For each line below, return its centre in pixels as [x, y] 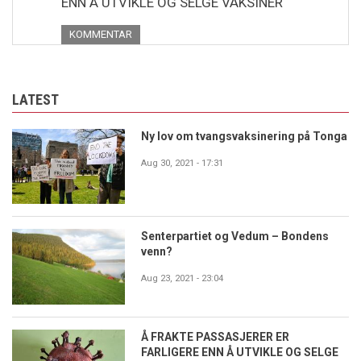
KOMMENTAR [101, 35]
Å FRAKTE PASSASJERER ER [215, 336]
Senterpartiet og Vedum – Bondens [235, 237]
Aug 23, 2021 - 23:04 [182, 279]
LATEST [35, 100]
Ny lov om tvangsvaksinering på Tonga [244, 137]
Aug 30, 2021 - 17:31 [182, 164]
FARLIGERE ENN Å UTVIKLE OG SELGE [240, 352]
